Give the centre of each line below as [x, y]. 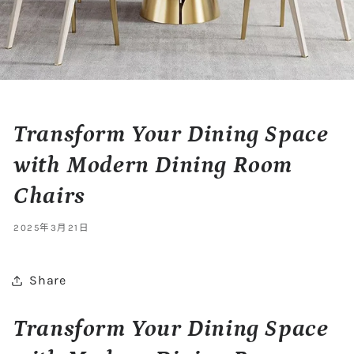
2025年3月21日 [52, 227]
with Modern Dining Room [153, 166]
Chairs [49, 196]
